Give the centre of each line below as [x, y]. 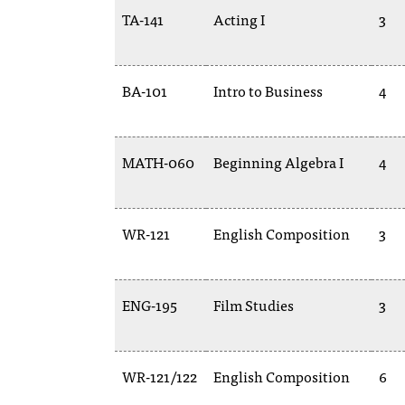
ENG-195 [150, 305]
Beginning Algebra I [278, 162]
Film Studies [254, 305]
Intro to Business [268, 90]
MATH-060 [158, 162]
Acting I [239, 19]
